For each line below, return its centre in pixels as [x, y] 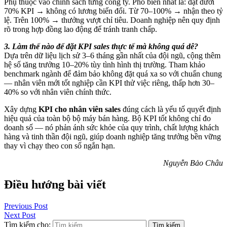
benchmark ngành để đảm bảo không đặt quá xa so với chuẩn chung [113, 74]
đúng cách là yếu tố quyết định [171, 109]
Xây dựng [21, 109]
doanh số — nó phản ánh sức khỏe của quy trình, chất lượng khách [111, 128]
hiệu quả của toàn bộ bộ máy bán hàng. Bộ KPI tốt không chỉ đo [107, 119]
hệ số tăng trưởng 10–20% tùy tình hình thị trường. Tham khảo [105, 65]
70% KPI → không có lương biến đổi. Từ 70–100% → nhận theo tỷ [113, 11]
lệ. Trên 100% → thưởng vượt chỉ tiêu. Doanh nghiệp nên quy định [112, 20]
